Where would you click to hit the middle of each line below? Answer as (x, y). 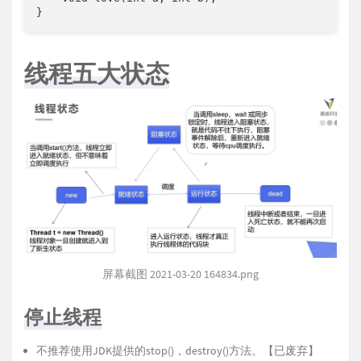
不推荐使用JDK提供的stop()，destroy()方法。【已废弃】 (178, 350)
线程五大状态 (97, 73)
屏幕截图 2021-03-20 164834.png (180, 274)
